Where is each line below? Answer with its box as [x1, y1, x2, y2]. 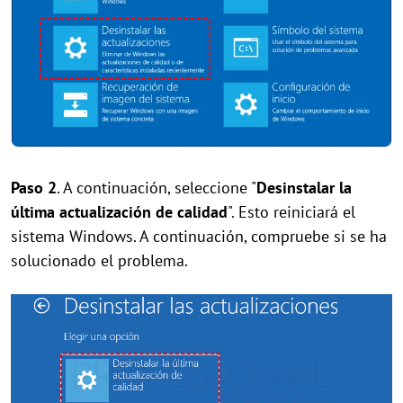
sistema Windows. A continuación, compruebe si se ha [11, 226, 387, 247]
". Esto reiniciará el [228, 201, 355, 223]
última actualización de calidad [11, 201, 228, 223]
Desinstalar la [256, 177, 352, 199]
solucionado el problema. [11, 250, 188, 272]
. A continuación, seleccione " [57, 177, 256, 199]
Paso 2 [11, 177, 57, 199]
